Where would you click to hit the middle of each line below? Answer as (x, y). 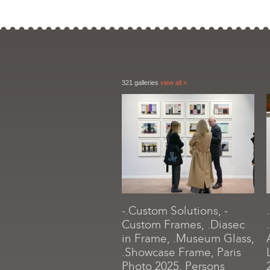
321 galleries (141, 83)
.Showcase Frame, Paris (181, 252)
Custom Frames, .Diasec (183, 224)
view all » (174, 83)
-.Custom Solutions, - (175, 211)
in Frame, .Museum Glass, (188, 238)
